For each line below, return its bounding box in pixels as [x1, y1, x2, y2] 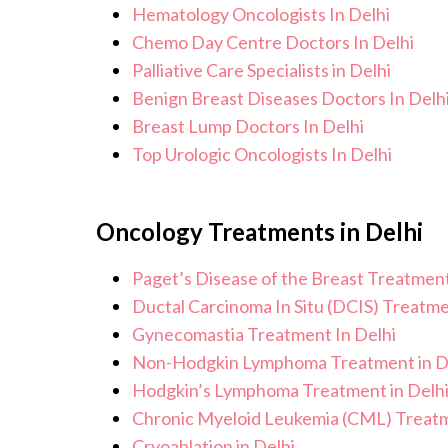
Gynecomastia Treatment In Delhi [132, 323, 396, 346]
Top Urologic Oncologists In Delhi [132, 143, 392, 166]
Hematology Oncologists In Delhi [132, 3, 390, 26]
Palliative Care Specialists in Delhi [132, 59, 391, 82]
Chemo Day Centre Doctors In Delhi [285, 31, 414, 54]
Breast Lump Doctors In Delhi [132, 115, 364, 138]
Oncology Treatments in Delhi [96, 217, 423, 247]
